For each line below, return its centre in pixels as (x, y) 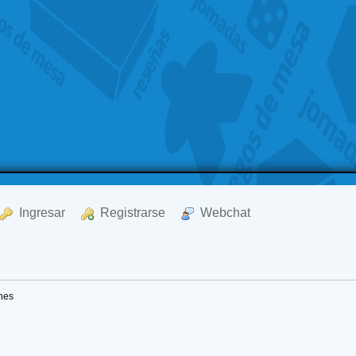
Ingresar (39, 213)
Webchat (222, 213)
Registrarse (130, 213)
